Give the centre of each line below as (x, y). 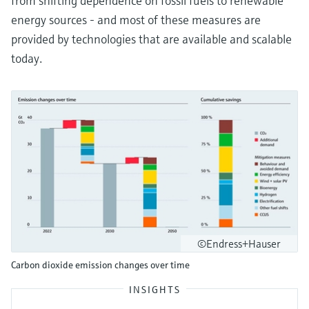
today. (27, 58)
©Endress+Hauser (239, 243)
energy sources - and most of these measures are (136, 20)
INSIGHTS (154, 289)
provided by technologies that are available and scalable (151, 39)
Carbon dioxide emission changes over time (100, 265)
